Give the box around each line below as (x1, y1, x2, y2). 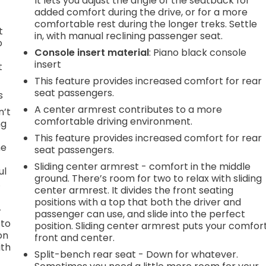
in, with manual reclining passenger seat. (34, 28, 223, 43)
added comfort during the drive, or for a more (34, 5, 248, 19)
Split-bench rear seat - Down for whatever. (34, 247, 239, 261)
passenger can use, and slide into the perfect (34, 207, 246, 221)
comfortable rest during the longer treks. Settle (34, 17, 258, 31)
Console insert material (34, 45, 150, 59)
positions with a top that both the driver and (34, 195, 242, 209)
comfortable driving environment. (34, 114, 193, 128)
